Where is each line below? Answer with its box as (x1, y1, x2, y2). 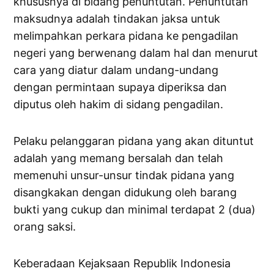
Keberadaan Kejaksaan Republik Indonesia (13, 257, 231, 270)
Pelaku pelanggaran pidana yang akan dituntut (13, 135, 254, 148)
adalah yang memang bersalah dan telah (13, 152, 224, 165)
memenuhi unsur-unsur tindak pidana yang (13, 169, 235, 182)
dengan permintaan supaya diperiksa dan (13, 81, 228, 94)
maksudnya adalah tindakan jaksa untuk (13, 12, 221, 26)
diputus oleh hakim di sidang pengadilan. (13, 98, 224, 111)
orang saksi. (13, 220, 76, 234)
